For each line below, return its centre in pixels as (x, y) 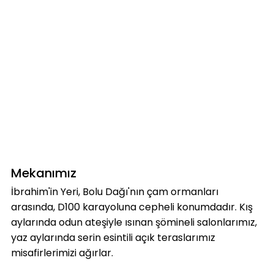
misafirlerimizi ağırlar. (62, 253)
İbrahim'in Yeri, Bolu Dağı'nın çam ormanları (114, 192)
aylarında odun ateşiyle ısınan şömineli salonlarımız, (134, 223)
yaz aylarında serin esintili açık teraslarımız (113, 238)
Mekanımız (43, 173)
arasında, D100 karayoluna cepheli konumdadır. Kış (131, 207)
